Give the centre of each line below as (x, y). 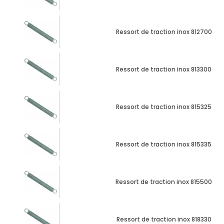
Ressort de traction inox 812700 (164, 31)
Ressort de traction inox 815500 (164, 181)
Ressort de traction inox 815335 (164, 144)
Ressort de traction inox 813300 (164, 69)
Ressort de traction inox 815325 (164, 106)
